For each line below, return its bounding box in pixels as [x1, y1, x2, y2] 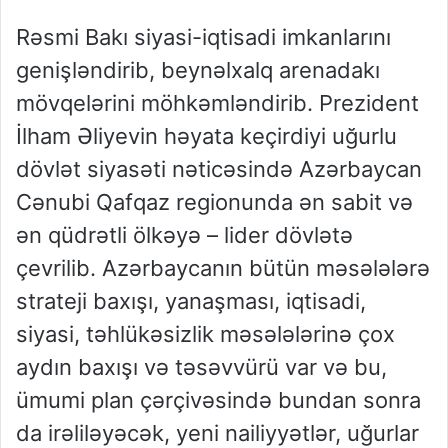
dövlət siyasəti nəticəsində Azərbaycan [16, 156, 422, 183]
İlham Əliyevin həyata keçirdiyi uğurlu [16, 123, 397, 150]
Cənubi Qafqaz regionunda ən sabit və [16, 189, 413, 216]
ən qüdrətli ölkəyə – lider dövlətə [16, 222, 353, 249]
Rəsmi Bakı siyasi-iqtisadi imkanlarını [16, 24, 391, 51]
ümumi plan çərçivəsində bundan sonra [16, 387, 421, 414]
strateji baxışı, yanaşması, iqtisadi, [16, 288, 366, 315]
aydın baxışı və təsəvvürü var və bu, [16, 354, 387, 381]
